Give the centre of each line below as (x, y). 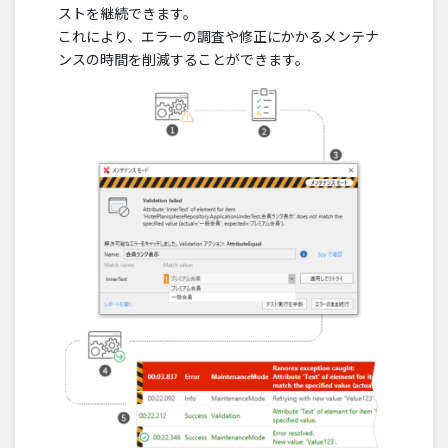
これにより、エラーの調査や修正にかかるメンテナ (218, 36)
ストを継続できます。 (127, 13)
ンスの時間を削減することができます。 (183, 59)
